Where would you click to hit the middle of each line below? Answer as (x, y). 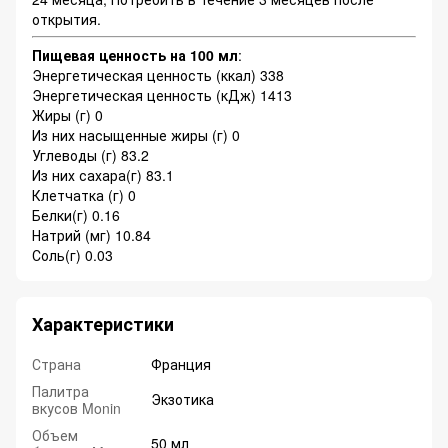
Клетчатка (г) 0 (84, 195)
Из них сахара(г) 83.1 (103, 175)
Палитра (60, 391)
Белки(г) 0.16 (76, 215)
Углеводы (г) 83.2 (90, 155)
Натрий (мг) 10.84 (91, 235)
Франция (181, 364)
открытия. (66, 19)
